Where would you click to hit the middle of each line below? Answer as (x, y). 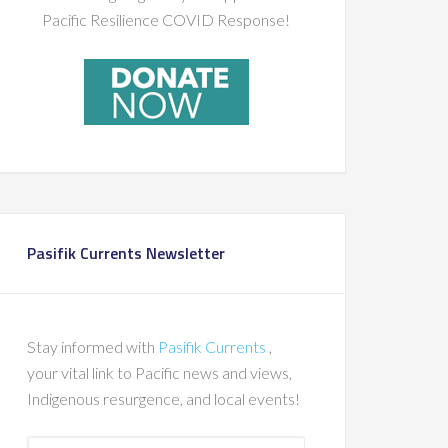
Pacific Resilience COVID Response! (166, 19)
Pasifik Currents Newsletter (126, 253)
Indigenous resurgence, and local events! (163, 398)
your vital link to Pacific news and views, (159, 372)
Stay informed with (92, 346)
